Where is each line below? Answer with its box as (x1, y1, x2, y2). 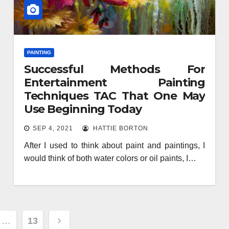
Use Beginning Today (24, 102, 142, 116)
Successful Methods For (24, 62, 205, 76)
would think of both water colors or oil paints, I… (24, 153, 196, 163)
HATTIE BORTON (90, 124, 148, 132)
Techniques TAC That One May (24, 88, 205, 103)
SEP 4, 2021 (32, 124, 73, 132)
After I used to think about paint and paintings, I (24, 141, 205, 150)
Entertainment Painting (24, 75, 205, 89)
